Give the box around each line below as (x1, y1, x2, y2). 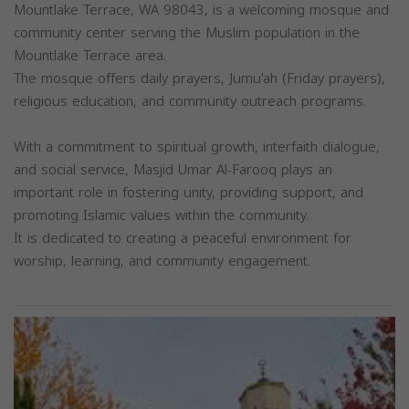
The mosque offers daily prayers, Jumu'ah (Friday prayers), (14, 66, 385, 91)
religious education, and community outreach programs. (14, 89, 366, 114)
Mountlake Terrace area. (14, 43, 166, 68)
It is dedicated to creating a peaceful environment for (14, 225, 351, 251)
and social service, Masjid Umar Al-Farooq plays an (14, 157, 332, 183)
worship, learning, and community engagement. (14, 248, 310, 274)
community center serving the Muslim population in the (14, 20, 360, 46)
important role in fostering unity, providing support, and (14, 180, 363, 205)
